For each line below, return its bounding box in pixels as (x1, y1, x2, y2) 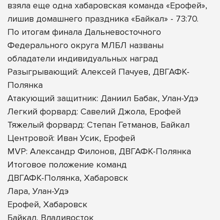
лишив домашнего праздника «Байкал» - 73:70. (7, 13, 198, 24)
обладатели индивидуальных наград (7, 53, 158, 64)
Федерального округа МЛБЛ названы (7, 39, 164, 51)
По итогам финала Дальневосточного (7, 26, 161, 37)
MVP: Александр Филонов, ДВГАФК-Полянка (7, 145, 191, 157)
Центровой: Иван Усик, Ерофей (7, 132, 135, 143)
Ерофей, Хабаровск (7, 198, 87, 210)
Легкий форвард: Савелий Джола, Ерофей (7, 106, 181, 117)
